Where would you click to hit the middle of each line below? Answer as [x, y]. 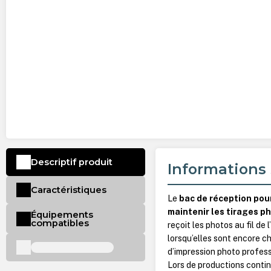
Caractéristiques [68, 190]
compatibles [60, 223]
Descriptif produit [71, 162]
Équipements [62, 214]
